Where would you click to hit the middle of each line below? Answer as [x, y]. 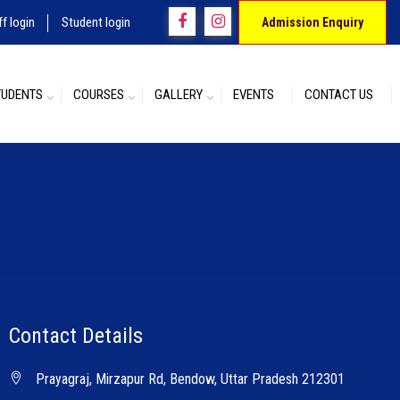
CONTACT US [339, 95]
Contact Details [75, 336]
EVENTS [254, 95]
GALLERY [179, 95]
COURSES [99, 95]
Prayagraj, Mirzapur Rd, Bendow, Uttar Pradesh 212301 [190, 379]
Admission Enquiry [312, 22]
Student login [96, 22]
